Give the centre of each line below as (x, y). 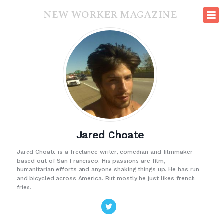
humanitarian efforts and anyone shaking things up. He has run (108, 170)
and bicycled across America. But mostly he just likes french (106, 179)
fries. (24, 187)
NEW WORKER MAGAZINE (110, 15)
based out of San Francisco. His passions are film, (91, 161)
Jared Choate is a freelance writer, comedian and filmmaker (104, 152)
